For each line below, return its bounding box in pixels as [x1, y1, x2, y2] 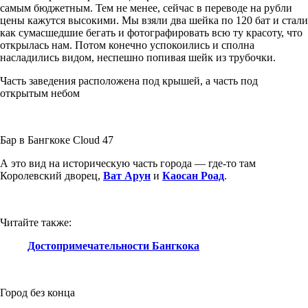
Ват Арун [103, 169, 151, 181]
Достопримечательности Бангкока [27, 239, 199, 252]
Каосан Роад [162, 169, 224, 181]
